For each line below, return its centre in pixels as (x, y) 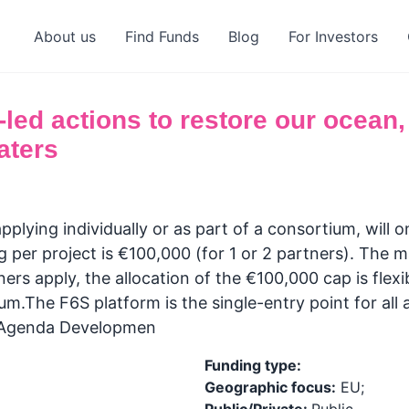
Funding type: (253, 365)
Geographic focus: (270, 387)
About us (64, 37)
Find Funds (162, 37)
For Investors (333, 37)
